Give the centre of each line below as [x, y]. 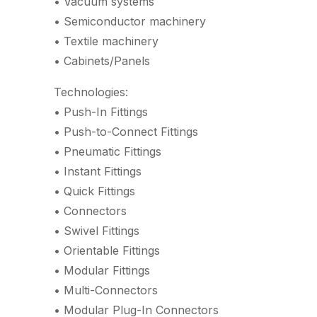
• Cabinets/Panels [102, 61]
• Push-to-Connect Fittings [126, 132]
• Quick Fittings [94, 191]
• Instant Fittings [98, 171]
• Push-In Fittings [101, 112]
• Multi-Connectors [106, 290]
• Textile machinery [106, 41]
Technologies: [91, 92]
